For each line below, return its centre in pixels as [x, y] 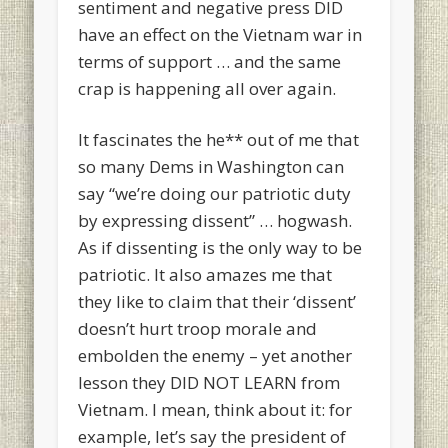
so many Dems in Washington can [211, 167]
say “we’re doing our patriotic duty [215, 194]
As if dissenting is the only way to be [220, 248]
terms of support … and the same [210, 62]
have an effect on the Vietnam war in [220, 35]
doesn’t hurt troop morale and [198, 329]
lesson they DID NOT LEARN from [209, 383]
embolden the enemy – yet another [215, 356]
